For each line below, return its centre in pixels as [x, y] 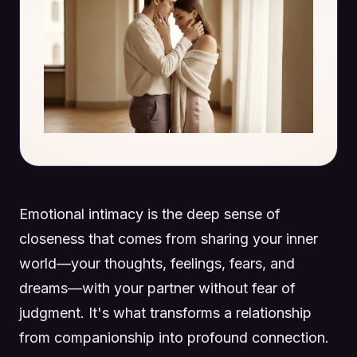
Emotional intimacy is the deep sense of [150, 214]
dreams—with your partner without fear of [157, 288]
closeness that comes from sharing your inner [169, 239]
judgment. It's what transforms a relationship [165, 313]
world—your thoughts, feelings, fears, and [157, 263]
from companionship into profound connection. [174, 337]
